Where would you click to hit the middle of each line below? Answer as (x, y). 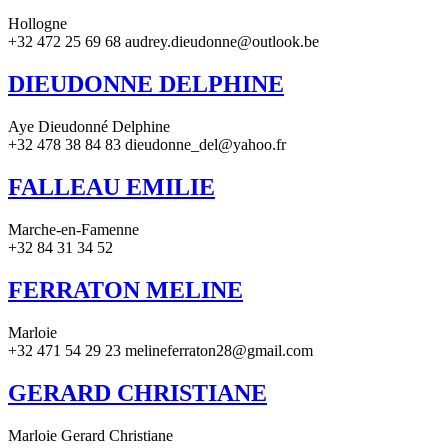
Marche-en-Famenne (73, 230)
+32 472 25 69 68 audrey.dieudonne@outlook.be (163, 42)
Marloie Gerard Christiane (90, 435)
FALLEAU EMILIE (111, 187)
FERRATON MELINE (125, 290)
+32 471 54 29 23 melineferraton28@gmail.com (160, 350)
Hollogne (37, 24)
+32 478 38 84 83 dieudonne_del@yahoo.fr (147, 145)
